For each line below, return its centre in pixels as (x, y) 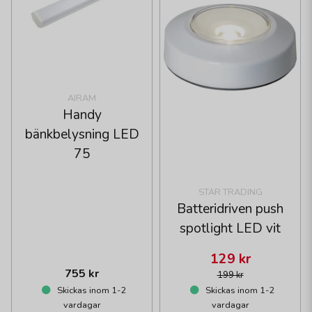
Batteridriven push (230, 209)
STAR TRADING (230, 192)
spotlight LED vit (230, 228)
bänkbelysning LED (82, 134)
